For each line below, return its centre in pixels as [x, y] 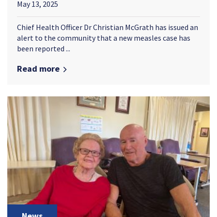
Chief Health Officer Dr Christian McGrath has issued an [108, 27]
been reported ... [44, 48]
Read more [38, 68]
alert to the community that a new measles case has [104, 38]
